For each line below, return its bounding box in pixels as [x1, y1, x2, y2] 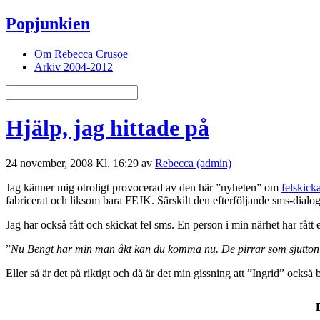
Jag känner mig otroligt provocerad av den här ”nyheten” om [6, 181, 281, 194]
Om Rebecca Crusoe [34, 47, 128, 60]
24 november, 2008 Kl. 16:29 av [6, 156, 155, 169]
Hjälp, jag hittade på [6, 115, 209, 141]
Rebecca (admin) [155, 156, 231, 169]
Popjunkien [6, 14, 90, 33]
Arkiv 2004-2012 [34, 60, 113, 73]
